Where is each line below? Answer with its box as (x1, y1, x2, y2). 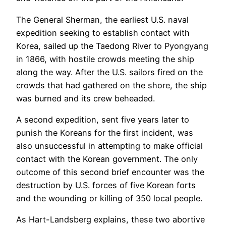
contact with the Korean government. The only (16, 153, 198, 164)
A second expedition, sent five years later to (16, 114, 189, 125)
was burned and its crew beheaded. (16, 93, 155, 103)
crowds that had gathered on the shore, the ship (16, 80, 207, 90)
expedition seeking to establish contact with (16, 27, 190, 38)
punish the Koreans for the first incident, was (16, 127, 193, 138)
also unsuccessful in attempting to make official (16, 140, 203, 151)
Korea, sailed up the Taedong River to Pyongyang (16, 40, 208, 51)
